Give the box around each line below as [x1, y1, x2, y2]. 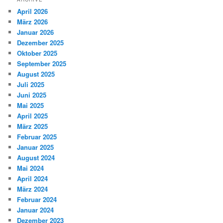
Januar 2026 [17, 27, 54, 37]
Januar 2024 [17, 205, 54, 215]
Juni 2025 [17, 90, 47, 100]
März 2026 [17, 16, 48, 26]
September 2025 [17, 58, 67, 68]
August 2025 [17, 69, 55, 79]
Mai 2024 [17, 163, 44, 173]
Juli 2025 [17, 79, 45, 89]
